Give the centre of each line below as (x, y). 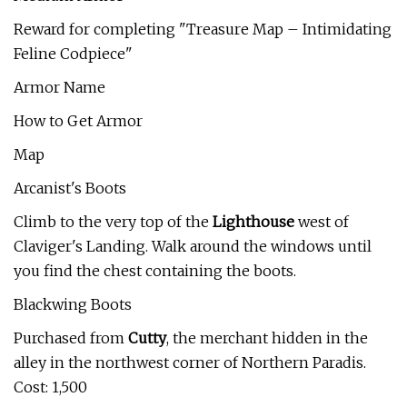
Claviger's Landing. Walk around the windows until (193, 246)
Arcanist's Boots (70, 188)
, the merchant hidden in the (267, 338)
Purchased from (71, 338)
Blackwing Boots (73, 304)
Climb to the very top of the (113, 222)
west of (322, 222)
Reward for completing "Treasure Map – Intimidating (203, 29)
